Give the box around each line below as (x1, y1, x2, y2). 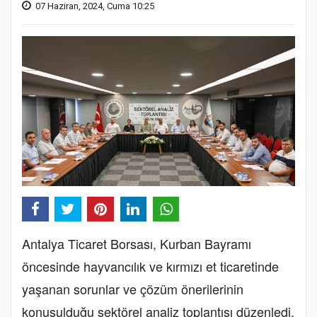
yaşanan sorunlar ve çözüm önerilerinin (22, 279, 243, 298)
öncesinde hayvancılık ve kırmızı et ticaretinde (22, 256, 279, 275)
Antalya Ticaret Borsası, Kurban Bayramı (22, 234, 251, 253)
